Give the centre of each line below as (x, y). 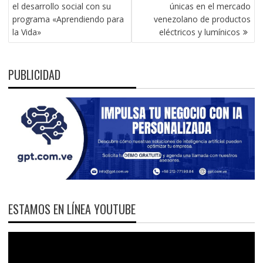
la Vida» (26, 32)
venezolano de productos (203, 19)
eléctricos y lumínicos (200, 32)
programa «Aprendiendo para (68, 19)
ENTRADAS (30, 15)
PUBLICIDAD (34, 75)
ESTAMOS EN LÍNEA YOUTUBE (72, 209)
